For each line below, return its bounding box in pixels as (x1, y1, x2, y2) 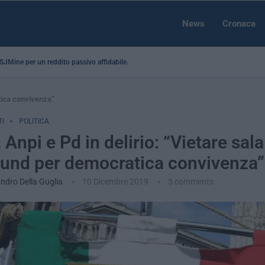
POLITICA (18, 117, 49, 125)
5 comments (167, 177, 214, 186)
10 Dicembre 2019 (82, 177, 148, 186)
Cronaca (222, 18, 256, 29)
